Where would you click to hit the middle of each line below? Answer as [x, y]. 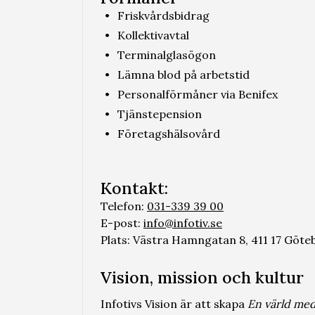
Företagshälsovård [168, 134]
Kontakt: [134, 188]
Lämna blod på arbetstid [183, 75]
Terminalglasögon [166, 55]
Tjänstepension [159, 114]
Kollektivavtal [153, 35]
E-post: [121, 223]
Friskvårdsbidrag [163, 15]
